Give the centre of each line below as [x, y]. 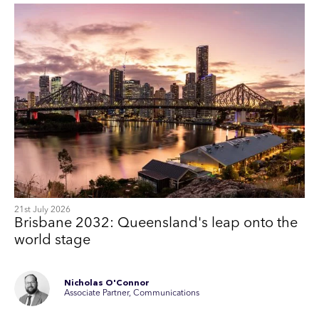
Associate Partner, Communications [132, 293]
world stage [53, 240]
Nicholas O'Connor [107, 283]
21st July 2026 [42, 210]
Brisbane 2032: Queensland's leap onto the [156, 223]
